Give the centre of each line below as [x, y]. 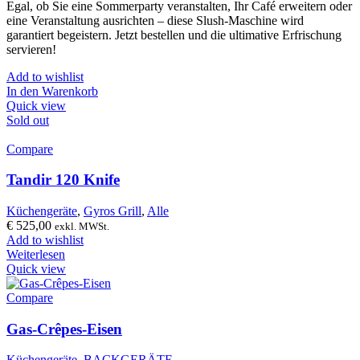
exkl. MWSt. [82, 226]
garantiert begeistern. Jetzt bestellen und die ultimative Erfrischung [174, 35]
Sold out [28, 120]
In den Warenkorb [52, 91]
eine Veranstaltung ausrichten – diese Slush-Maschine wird [155, 20]
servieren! [31, 49]
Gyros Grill [112, 211]
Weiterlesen [36, 254]
